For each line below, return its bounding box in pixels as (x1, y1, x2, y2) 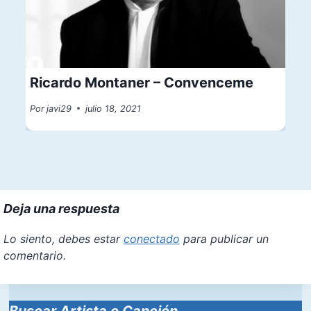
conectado (123, 231, 180, 246)
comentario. (3, 248, 66, 262)
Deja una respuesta (3, 201, 119, 216)
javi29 (47, 103, 72, 114)
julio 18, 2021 (85, 103, 142, 114)
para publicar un (179, 231, 269, 246)
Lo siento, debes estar (3, 231, 124, 246)
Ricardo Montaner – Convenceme (30, 74, 254, 91)
